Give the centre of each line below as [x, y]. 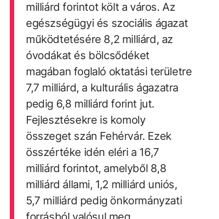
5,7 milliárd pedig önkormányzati [104, 200]
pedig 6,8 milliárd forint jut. [90, 103]
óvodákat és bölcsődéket [88, 55]
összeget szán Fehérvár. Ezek [99, 136]
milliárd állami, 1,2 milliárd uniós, [101, 184]
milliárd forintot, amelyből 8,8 [96, 168]
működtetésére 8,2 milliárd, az [99, 39]
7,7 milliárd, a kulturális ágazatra [102, 87]
